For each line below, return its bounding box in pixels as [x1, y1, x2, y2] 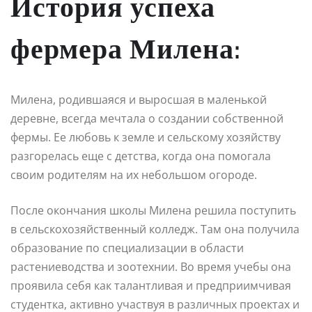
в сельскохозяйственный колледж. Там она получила [10, 221, 299, 237]
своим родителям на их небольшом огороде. [10, 166, 257, 182]
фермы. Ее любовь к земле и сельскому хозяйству [10, 129, 281, 145]
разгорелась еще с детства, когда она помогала [10, 148, 271, 164]
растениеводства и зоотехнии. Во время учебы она [10, 258, 291, 274]
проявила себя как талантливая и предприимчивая [10, 277, 291, 293]
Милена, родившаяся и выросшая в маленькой [10, 91, 267, 107]
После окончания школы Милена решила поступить [10, 202, 296, 218]
